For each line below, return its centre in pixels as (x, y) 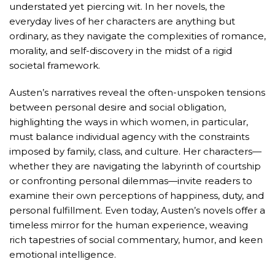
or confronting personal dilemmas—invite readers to (131, 181)
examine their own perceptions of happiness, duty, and (137, 196)
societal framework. (55, 65)
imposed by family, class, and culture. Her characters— (135, 151)
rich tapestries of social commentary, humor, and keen (136, 240)
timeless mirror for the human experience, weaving (129, 225)
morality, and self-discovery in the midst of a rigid (121, 51)
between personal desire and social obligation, (118, 107)
